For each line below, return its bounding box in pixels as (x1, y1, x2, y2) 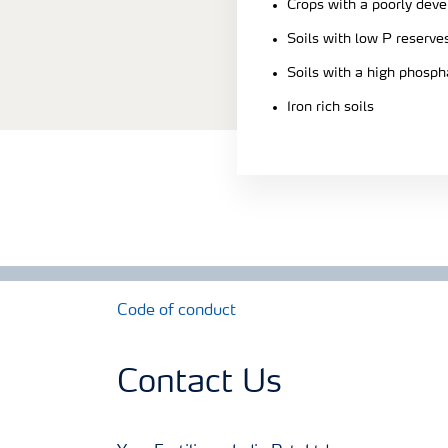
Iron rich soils (287, 99, 374, 114)
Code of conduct (117, 302, 236, 319)
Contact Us (117, 367, 282, 400)
